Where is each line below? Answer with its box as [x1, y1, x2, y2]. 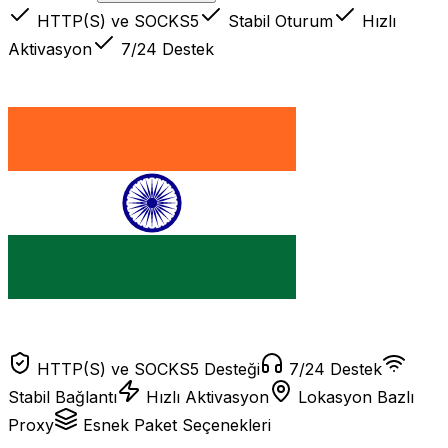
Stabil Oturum [223, 10, 333, 31]
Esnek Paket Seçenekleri [83, 414, 271, 435]
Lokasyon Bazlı [298, 386, 414, 407]
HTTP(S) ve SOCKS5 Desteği [37, 358, 260, 379]
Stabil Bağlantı [8, 386, 117, 407]
